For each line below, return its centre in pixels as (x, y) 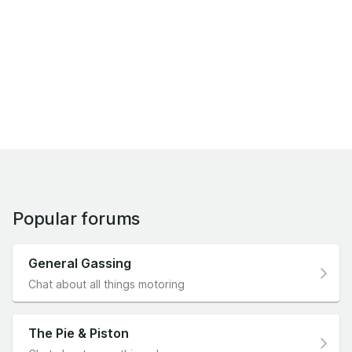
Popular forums (77, 219)
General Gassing (80, 264)
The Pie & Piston (79, 334)
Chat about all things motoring (106, 284)
